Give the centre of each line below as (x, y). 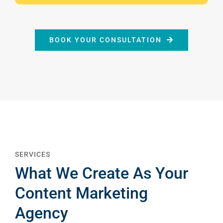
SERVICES (33, 154)
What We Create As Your (102, 173)
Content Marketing (81, 193)
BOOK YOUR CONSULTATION (106, 40)
